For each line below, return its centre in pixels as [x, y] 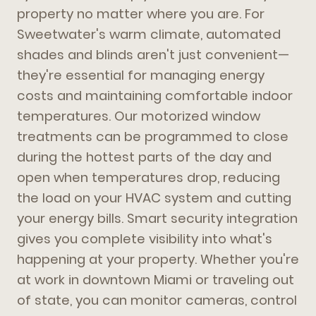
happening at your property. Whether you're [158, 260]
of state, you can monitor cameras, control [157, 300]
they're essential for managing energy [141, 75]
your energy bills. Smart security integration [157, 219]
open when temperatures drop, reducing [148, 178]
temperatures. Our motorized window [139, 116]
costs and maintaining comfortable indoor [155, 96]
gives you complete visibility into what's [145, 239]
